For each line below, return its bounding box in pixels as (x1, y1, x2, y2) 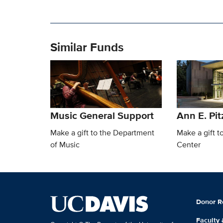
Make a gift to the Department (50, 126, 154, 138)
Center (176, 138, 201, 150)
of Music (50, 138, 80, 150)
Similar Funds (50, 38, 123, 56)
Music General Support (50, 108, 154, 123)
